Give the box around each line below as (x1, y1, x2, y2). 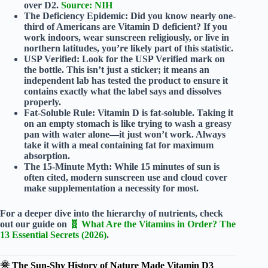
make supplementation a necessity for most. (24, 183, 199, 194)
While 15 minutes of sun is (112, 162, 220, 172)
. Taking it (192, 108, 233, 118)
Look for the (80, 54, 135, 65)
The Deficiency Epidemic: (24, 11, 128, 22)
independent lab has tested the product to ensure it (24, 75, 228, 86)
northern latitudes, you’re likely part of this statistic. (24, 43, 233, 54)
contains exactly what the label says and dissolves (24, 86, 221, 97)
